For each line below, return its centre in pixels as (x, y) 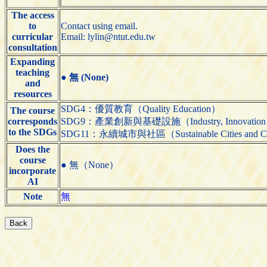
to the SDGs (32, 132)
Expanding (32, 61)
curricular (32, 36)
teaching (32, 72)
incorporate (32, 170)
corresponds (32, 121)
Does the (32, 149)
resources (32, 94)
